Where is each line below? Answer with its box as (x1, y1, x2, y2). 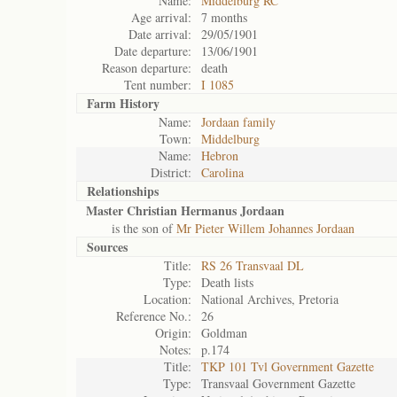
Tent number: (124, 76, 191, 93)
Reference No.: (116, 307, 191, 324)
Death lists (201, 274, 253, 291)
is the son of (86, 220, 176, 237)
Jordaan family (201, 113, 276, 130)
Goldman (201, 324, 247, 341)
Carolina (201, 164, 244, 181)
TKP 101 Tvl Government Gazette (201, 358, 374, 375)
